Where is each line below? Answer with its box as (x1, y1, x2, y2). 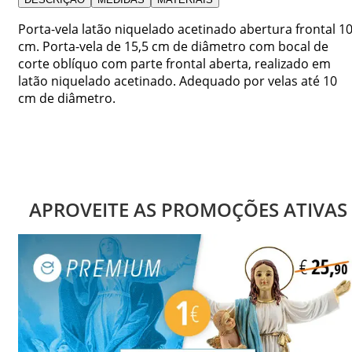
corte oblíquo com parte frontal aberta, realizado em (18, 54, 331, 72)
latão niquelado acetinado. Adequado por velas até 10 (18, 71, 337, 90)
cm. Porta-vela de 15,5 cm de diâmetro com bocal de (18, 37, 328, 55)
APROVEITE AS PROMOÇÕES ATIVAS (28, 196, 347, 223)
